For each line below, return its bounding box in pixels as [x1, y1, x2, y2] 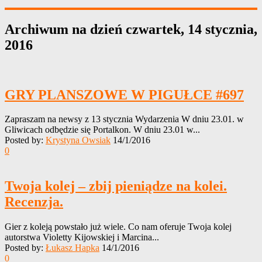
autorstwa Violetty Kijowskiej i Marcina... [5, 232, 159, 243]
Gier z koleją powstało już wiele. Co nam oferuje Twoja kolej [5, 222, 232, 232]
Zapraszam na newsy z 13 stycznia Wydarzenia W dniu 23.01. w [5, 114, 244, 125]
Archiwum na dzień [5, 21, 126, 37]
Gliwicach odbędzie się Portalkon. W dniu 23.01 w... [5, 125, 200, 135]
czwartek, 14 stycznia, [126, 21, 257, 37]
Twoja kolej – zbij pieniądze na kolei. [5, 178, 227, 194]
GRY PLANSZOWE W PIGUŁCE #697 [5, 87, 244, 102]
